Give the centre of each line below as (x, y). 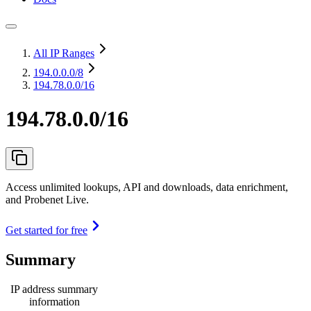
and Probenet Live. (47, 199)
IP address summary (54, 289)
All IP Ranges (64, 53)
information (54, 301)
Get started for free (47, 230)
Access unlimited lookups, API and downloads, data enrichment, (147, 187)
